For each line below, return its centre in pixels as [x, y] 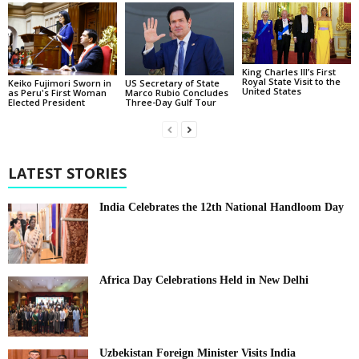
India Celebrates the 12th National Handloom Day [222, 207]
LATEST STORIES [67, 173]
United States [271, 91]
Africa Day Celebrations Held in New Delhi [204, 280]
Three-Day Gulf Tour [170, 102]
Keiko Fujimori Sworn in [60, 83]
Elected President [46, 102]
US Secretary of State [172, 83]
